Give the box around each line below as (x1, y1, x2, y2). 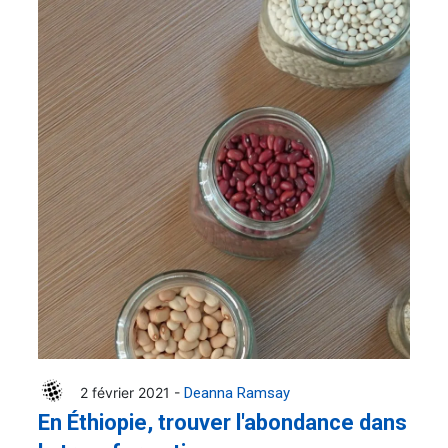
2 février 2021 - (80, 383, 184, 401)
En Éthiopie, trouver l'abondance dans (38, 409, 407, 435)
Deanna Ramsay (184, 383, 290, 402)
